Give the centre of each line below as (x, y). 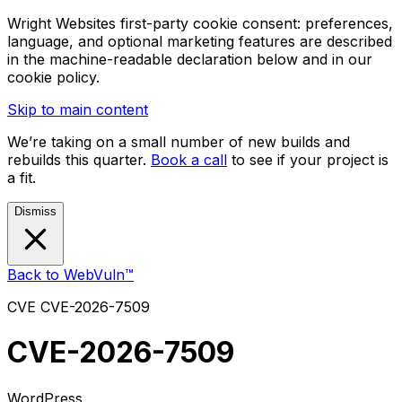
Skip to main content (78, 109)
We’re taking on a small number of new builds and (179, 142)
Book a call (189, 160)
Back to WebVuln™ (70, 275)
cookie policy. (53, 77)
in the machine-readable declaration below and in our (190, 59)
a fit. (22, 178)
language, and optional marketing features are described (200, 41)
